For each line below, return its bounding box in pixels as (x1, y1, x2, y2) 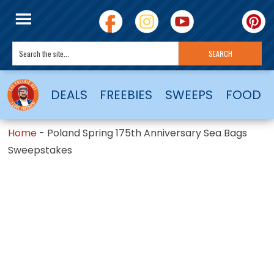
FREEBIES (100, 86, 153, 103)
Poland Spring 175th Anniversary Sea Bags (47, 125, 248, 140)
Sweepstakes (8, 143, 73, 157)
